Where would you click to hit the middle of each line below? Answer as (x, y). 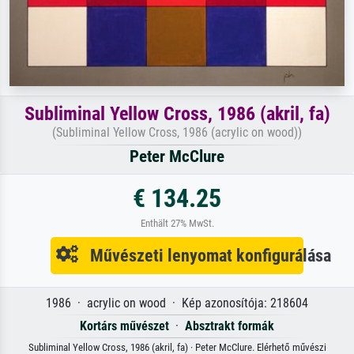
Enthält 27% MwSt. (177, 224)
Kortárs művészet (124, 326)
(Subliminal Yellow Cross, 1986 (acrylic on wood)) (177, 133)
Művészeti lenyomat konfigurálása (205, 256)
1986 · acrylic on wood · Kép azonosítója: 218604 (177, 303)
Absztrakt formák (230, 326)
